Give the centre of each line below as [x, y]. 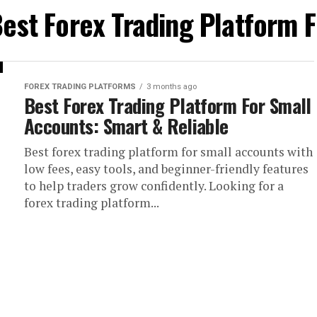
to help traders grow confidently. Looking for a [154, 186]
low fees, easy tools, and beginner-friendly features [166, 169]
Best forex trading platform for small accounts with [168, 152]
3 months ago [172, 87]
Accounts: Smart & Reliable [126, 126]
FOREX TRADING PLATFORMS [80, 87]
